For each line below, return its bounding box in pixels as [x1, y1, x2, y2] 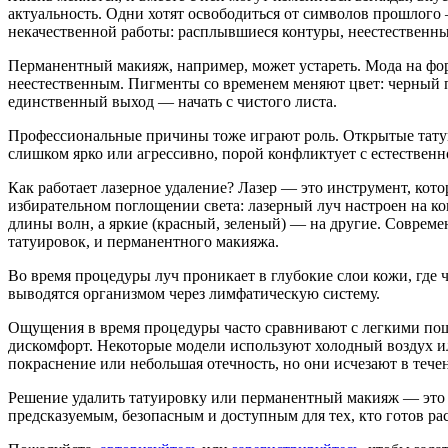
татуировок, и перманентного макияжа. [8, 233, 279, 251]
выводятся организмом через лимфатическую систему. [8, 285, 380, 303]
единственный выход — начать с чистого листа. [8, 93, 337, 111]
